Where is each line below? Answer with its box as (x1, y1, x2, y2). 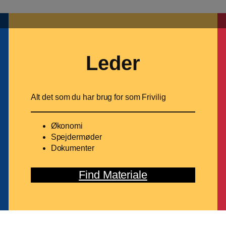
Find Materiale (79, 168, 147, 182)
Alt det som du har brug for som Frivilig (30, 93, 166, 102)
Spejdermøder (50, 133, 102, 142)
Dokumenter (50, 144, 94, 153)
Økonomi (50, 122, 83, 131)
